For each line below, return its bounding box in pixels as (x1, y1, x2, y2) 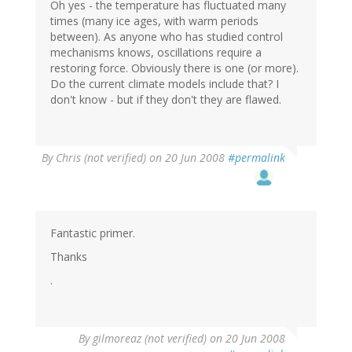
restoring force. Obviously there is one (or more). (50, 60, 299, 76)
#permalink (228, 150, 285, 166)
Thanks (50, 249, 87, 265)
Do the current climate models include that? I (50, 76, 279, 92)
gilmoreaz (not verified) (93, 331, 207, 346)
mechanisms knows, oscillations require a (50, 45, 262, 60)
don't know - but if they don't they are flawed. (50, 92, 281, 108)
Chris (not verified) (56, 150, 146, 166)
